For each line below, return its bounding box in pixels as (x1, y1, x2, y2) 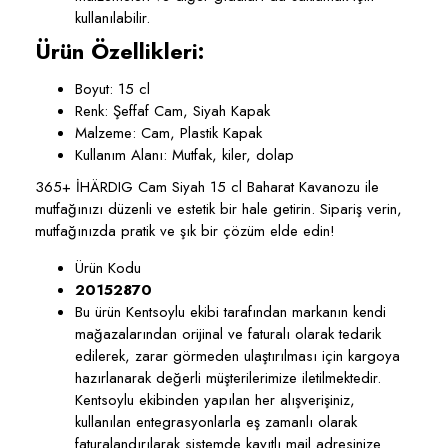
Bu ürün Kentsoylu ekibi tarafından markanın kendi (75, 301, 386, 323)
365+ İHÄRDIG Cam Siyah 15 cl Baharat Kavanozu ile (35, 176, 379, 198)
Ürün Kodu (75, 257, 141, 279)
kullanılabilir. (75, 7, 150, 29)
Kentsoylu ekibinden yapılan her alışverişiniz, (75, 389, 355, 411)
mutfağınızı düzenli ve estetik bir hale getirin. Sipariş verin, (35, 198, 402, 220)
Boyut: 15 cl (75, 78, 150, 100)
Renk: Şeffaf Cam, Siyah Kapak (75, 100, 270, 122)
